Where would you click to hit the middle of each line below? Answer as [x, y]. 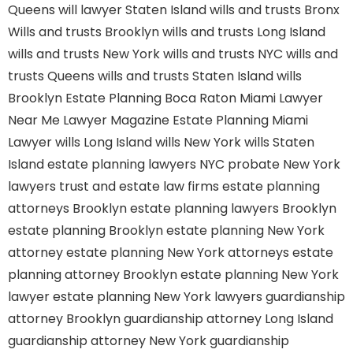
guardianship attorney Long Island [229, 319]
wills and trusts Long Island [244, 32]
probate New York [284, 164]
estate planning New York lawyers [158, 297]
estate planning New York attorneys [178, 253]
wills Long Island [104, 142]
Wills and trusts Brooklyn [84, 32]
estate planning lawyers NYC [136, 164]
